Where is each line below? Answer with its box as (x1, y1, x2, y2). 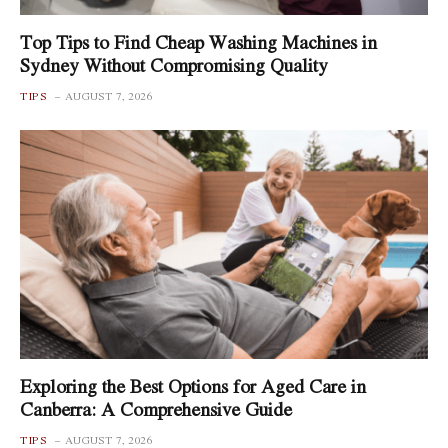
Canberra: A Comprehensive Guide (20, 395, 292, 423)
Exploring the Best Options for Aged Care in (20, 372, 366, 400)
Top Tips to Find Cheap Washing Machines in (20, 27, 377, 56)
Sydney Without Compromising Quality (20, 50, 328, 79)
